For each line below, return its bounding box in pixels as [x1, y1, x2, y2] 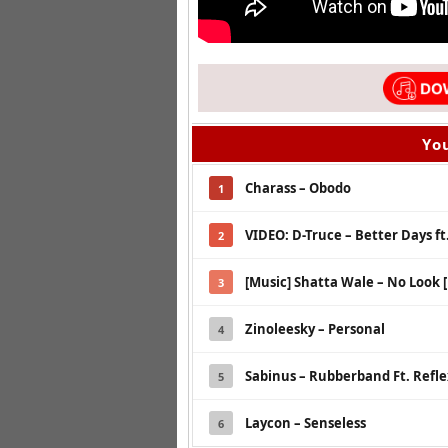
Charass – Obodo [245, 179, 351, 198]
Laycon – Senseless [245, 414, 366, 433]
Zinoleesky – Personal [245, 320, 385, 339]
